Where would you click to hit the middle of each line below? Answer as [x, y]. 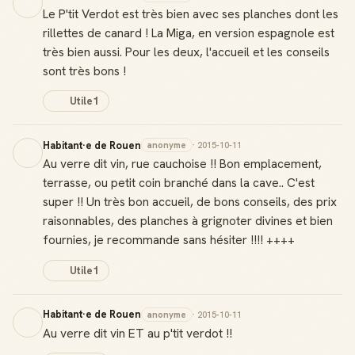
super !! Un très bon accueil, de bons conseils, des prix [190, 202]
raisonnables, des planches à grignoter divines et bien [188, 221]
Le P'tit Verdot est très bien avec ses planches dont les [191, 13]
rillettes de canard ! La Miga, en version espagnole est [189, 32]
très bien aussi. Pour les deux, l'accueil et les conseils [186, 52]
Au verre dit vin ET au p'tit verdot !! [137, 333]
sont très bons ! [84, 71]
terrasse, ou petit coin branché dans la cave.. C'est [179, 183]
